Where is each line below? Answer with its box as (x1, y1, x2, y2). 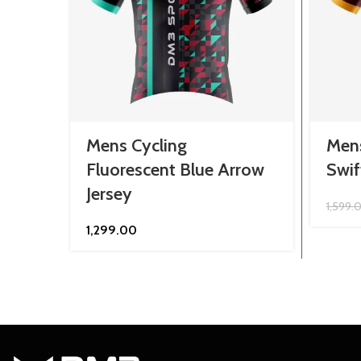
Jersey (86, 183, 132, 205)
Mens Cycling (86, 135, 187, 156)
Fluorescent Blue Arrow (86, 159, 264, 180)
